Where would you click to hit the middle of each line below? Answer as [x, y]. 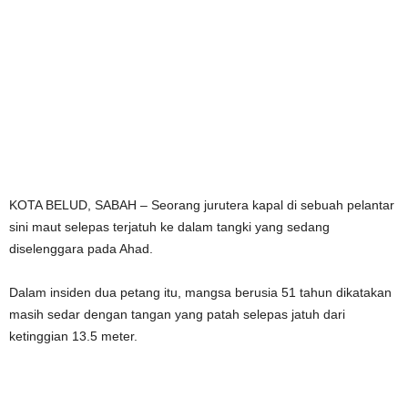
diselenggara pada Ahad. [81, 249]
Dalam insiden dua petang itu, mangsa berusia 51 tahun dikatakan [200, 292]
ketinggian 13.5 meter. [73, 336]
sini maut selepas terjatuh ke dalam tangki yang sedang [169, 227]
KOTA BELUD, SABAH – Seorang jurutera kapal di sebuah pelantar [202, 205]
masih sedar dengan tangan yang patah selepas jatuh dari [177, 314]
